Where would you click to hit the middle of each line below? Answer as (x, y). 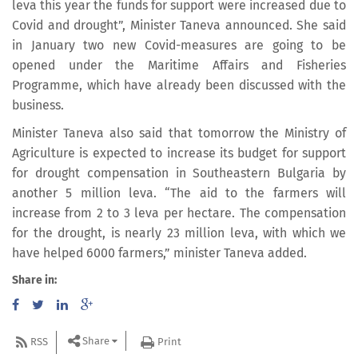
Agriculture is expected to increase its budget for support (179, 153)
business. (38, 105)
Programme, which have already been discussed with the (179, 85)
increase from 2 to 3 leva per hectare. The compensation (179, 213)
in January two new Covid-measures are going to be (179, 45)
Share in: (34, 280)
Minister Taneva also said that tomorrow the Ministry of (179, 133)
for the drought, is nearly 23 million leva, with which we (179, 233)
